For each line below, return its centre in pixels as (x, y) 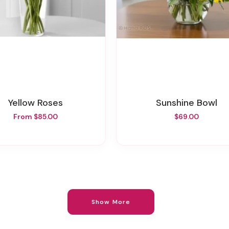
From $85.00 (35, 116)
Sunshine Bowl (189, 102)
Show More (111, 202)
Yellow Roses (37, 102)
